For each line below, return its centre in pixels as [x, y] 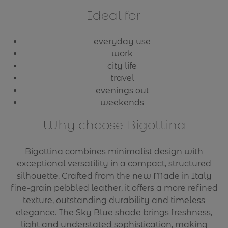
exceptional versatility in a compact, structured [114, 163]
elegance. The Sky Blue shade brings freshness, [114, 212]
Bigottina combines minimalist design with [114, 151]
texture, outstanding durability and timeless [114, 200]
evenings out [122, 91]
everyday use [122, 42]
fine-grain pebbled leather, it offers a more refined [114, 188]
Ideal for [114, 16]
